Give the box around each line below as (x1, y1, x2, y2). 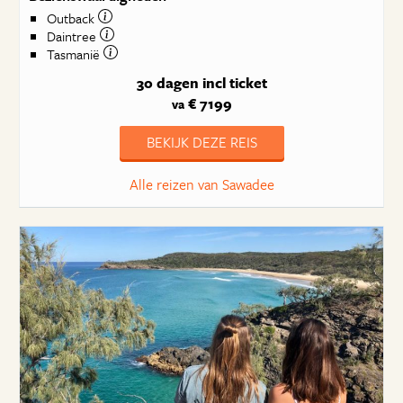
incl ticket (201, 72, 267, 94)
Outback (46, 8, 98, 29)
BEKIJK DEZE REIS (146, 131, 257, 153)
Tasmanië (46, 44, 103, 65)
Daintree (46, 26, 100, 47)
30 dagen (136, 72, 199, 94)
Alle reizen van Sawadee (129, 174, 274, 195)
